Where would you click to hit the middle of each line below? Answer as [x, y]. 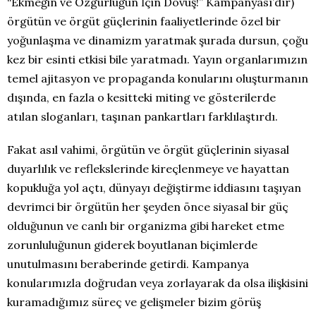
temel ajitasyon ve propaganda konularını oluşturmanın [158, 78]
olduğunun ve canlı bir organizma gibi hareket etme [146, 226]
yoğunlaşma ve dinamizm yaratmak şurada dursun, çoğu [158, 40]
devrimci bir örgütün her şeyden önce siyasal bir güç [148, 207]
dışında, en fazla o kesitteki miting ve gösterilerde [141, 97]
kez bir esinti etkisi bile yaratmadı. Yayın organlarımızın [157, 59]
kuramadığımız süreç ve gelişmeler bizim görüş [134, 302]
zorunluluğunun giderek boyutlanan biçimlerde [132, 245]
